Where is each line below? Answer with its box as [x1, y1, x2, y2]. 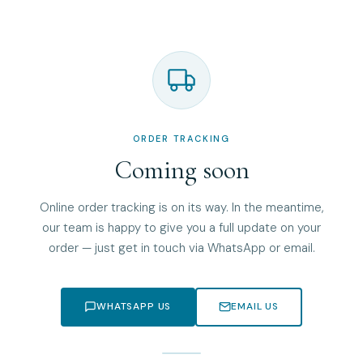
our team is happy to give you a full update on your [42, 219, 321, 236]
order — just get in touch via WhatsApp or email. [48, 239, 315, 256]
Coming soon [113, 153, 250, 186]
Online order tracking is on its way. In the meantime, [39, 199, 324, 216]
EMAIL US [231, 300, 279, 314]
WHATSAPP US [96, 300, 172, 314]
